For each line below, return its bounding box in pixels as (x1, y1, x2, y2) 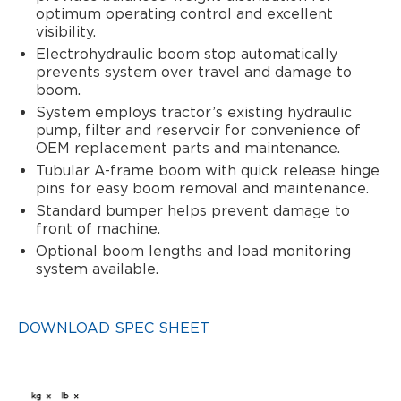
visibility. (36, 23, 96, 39)
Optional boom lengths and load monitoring (36, 243, 351, 259)
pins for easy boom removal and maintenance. (36, 180, 369, 196)
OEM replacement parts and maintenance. (36, 140, 340, 156)
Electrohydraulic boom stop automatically (36, 46, 337, 62)
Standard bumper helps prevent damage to (36, 202, 350, 218)
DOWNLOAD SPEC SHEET (18, 320, 209, 336)
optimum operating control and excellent (36, 5, 333, 21)
